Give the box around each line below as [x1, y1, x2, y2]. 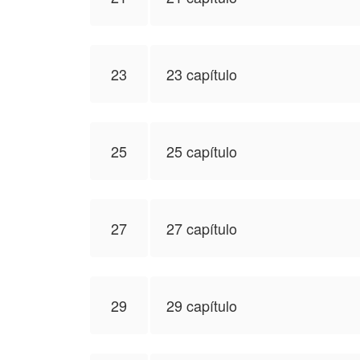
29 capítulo [166, 295, 237, 316]
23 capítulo [166, 63, 237, 84]
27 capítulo [166, 218, 237, 239]
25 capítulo [166, 141, 237, 162]
